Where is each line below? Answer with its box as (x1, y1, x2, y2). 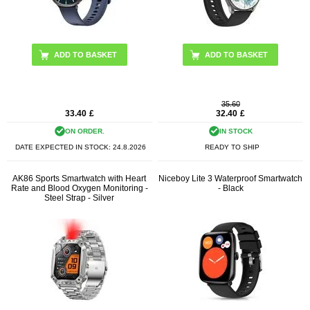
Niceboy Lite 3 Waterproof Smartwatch (158, 173, 303, 183)
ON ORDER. (64, 127, 104, 136)
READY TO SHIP (204, 143, 259, 152)
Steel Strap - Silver (44, 192, 115, 203)
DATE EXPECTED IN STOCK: (15, 143, 113, 152)
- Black (217, 183, 244, 193)
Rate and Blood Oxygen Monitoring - (10, 183, 148, 193)
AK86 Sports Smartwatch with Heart (12, 173, 147, 183)
